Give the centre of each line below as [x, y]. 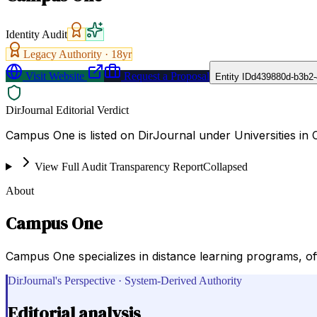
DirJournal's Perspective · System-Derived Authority [125, 280]
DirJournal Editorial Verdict [67, 110]
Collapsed [225, 166]
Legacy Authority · [67, 54]
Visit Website [53, 76]
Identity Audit [36, 34]
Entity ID [233, 76]
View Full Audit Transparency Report [119, 166]
